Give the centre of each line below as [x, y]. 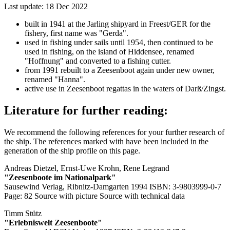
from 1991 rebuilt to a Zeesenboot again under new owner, [120, 70]
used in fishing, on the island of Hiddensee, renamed [109, 51]
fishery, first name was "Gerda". [76, 33]
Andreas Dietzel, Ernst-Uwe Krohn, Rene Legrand [87, 168]
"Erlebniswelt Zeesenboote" [53, 222]
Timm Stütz [23, 213]
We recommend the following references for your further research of [114, 132]
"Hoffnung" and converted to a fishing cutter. [98, 61]
